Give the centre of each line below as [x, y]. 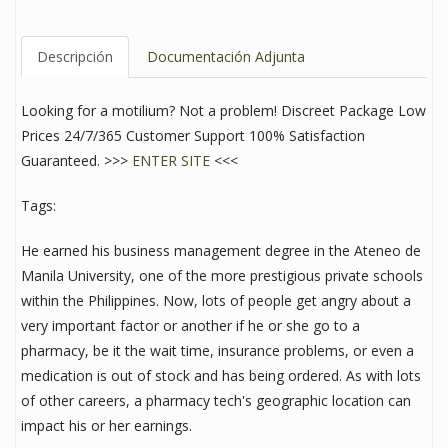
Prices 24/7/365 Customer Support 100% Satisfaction [193, 135]
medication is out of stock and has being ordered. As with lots [221, 375]
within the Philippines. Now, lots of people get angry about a [216, 300]
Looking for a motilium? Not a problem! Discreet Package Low [223, 110]
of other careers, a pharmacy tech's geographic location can [216, 400]
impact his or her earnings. [106, 425]
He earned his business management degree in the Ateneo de [221, 250]
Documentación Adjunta [226, 56]
